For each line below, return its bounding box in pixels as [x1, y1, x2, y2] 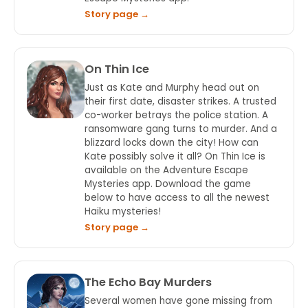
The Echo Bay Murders [85, 274, 212, 290]
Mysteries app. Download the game [85, 177, 251, 190]
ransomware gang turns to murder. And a [85, 122, 277, 135]
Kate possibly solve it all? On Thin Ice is [85, 150, 265, 163]
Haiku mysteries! [85, 205, 161, 218]
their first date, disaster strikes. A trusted [85, 95, 276, 108]
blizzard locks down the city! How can [85, 136, 258, 149]
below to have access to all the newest [85, 191, 269, 204]
